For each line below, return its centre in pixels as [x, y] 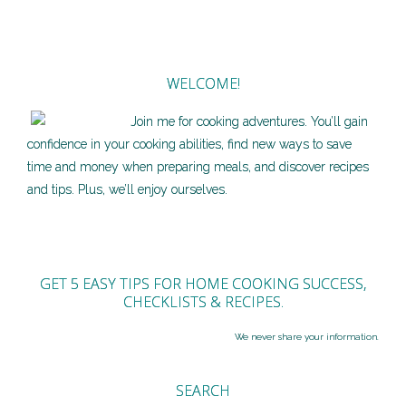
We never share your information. [307, 337]
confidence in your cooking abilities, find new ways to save [189, 144]
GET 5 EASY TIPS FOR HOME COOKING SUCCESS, [203, 284]
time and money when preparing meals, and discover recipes [198, 167]
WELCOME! [203, 83]
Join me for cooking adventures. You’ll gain [249, 121]
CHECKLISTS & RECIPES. [203, 302]
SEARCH [203, 391]
